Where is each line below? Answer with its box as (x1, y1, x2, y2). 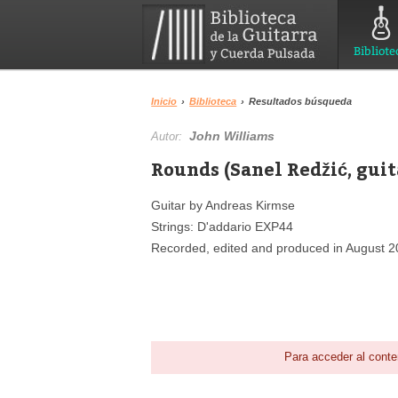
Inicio (151, 96, 178, 107)
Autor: (151, 130, 190, 143)
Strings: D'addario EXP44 (151, 219, 294, 234)
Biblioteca (189, 96, 237, 107)
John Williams (189, 129, 275, 143)
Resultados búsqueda (249, 96, 353, 107)
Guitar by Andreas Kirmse (151, 198, 296, 212)
